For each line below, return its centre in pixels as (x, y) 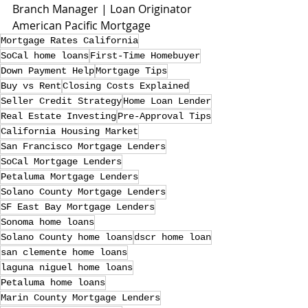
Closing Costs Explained (126, 86)
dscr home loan (173, 237)
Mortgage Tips (131, 70)
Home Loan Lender (167, 101)
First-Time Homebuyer (145, 55)
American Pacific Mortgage (81, 25)
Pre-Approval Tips (164, 116)
